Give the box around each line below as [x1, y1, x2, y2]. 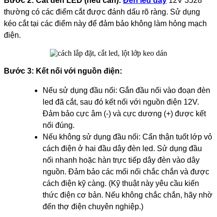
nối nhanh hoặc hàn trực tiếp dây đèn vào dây [43, 156, 200, 165]
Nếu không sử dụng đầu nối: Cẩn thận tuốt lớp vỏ [43, 133, 212, 141]
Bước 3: [4, 67, 36, 76]
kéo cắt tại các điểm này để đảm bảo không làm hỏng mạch [4, 19, 207, 28]
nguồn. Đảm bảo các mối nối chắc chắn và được [43, 168, 209, 176]
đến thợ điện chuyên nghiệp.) [43, 202, 143, 211]
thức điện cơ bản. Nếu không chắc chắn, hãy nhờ [43, 191, 213, 200]
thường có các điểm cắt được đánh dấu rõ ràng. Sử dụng [4, 8, 200, 16]
